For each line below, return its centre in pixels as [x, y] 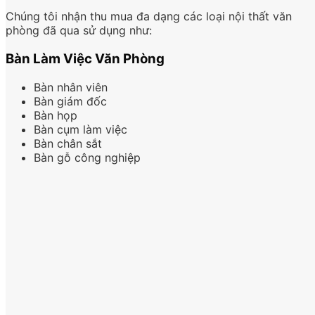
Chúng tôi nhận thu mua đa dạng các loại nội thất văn [149, 17]
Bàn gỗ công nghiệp [87, 157]
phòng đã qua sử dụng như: [79, 31]
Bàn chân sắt [68, 143]
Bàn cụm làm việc [81, 129]
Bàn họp [56, 115]
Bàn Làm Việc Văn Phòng [85, 58]
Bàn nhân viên [71, 87]
